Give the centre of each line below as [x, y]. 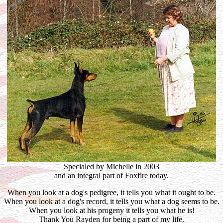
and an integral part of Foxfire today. [111, 175]
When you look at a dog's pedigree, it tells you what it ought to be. [111, 192]
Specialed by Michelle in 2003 [111, 167]
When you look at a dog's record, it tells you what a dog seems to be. [111, 201]
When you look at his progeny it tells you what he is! [111, 210]
